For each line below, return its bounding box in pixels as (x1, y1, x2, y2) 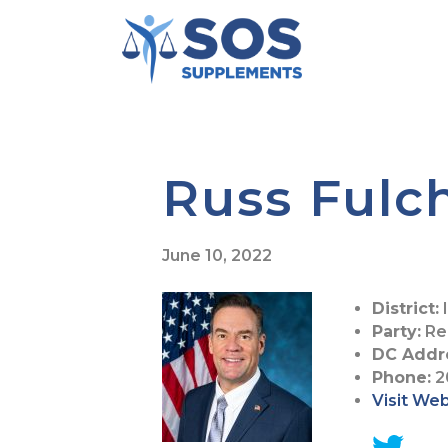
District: (372, 298, 439, 318)
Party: (372, 321, 421, 341)
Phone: (372, 367, 431, 387)
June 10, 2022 (162, 245, 272, 265)
